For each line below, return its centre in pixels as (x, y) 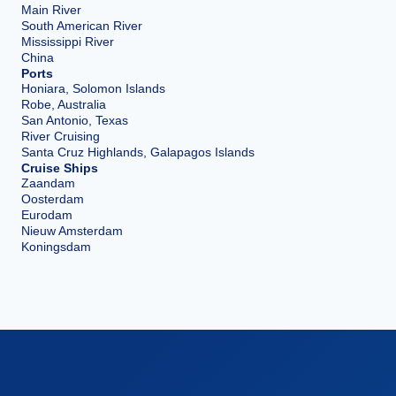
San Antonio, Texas (75, 120)
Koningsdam (56, 247)
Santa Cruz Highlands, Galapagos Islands (138, 152)
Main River (51, 10)
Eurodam (47, 215)
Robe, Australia (64, 104)
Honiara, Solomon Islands (93, 88)
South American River (82, 26)
